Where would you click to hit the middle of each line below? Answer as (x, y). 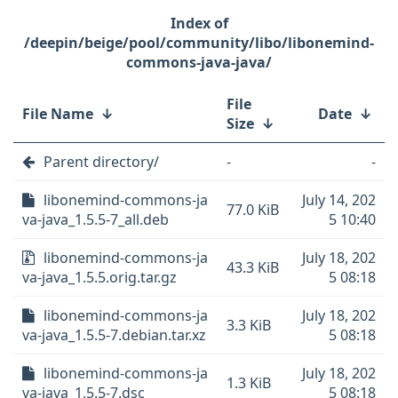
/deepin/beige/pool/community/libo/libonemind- (199, 43)
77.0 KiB (253, 210)
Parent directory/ (101, 162)
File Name (58, 114)
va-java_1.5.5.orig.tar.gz (99, 277)
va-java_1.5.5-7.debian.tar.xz (114, 335)
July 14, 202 (339, 200)
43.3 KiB (253, 267)
